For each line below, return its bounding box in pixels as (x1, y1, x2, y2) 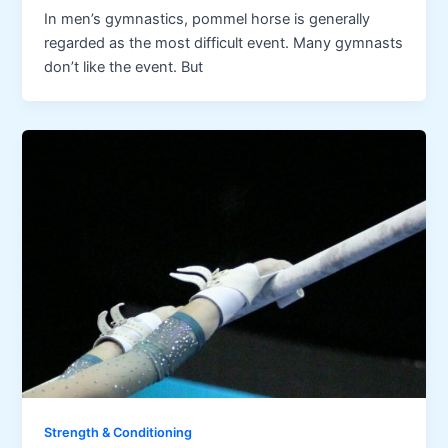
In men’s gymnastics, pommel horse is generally (44, 9, 371, 28)
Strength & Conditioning (44, 425, 193, 441)
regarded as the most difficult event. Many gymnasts (44, 33, 404, 52)
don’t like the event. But (44, 57, 204, 76)
